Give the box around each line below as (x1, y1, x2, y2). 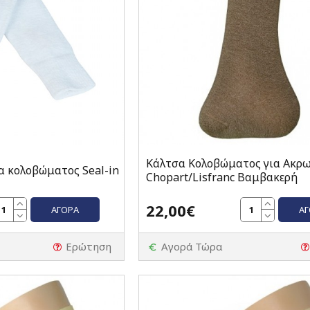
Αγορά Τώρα (161, 239, 222, 254)
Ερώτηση (65, 239, 111, 254)
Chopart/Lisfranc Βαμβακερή (145, 170, 298, 185)
